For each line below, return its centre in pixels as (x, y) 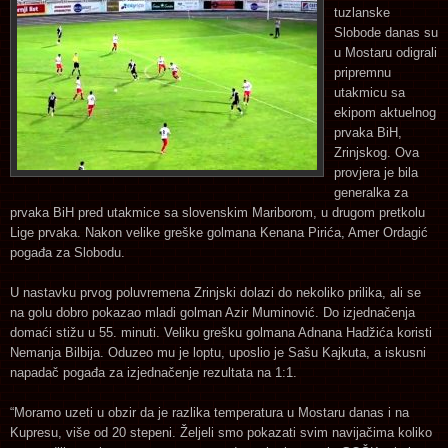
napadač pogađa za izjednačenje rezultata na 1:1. (153, 372)
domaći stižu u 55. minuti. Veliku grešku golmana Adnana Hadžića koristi (221, 332)
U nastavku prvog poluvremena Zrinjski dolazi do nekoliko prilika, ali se (215, 292)
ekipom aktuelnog (385, 112)
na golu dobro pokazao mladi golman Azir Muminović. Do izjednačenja (212, 312)
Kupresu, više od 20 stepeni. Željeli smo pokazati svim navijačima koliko (221, 432)
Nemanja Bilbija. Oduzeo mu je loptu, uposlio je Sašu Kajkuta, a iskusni (218, 352)
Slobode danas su (386, 32)
